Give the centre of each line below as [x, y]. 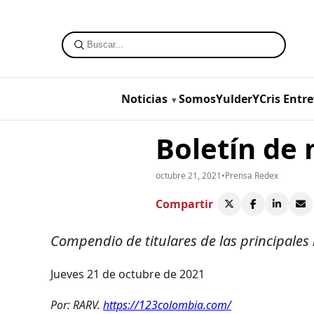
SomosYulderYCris [229, 98]
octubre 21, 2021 [189, 175]
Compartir [184, 204]
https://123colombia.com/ [167, 305]
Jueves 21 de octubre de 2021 [128, 274]
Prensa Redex [252, 175]
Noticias [144, 98]
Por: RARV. [75, 305]
